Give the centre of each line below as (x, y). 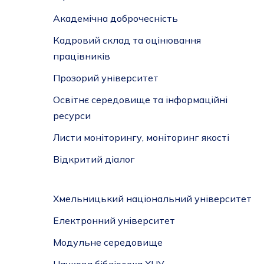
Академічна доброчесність (115, 18)
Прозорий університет (105, 78)
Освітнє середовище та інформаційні (140, 100)
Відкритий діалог (94, 159)
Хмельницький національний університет (152, 199)
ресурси (72, 115)
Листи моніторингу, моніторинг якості (141, 137)
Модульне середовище (108, 242)
